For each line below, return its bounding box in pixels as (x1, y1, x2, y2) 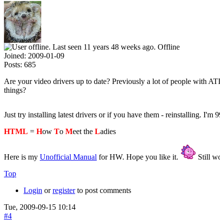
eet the (73, 127, 95, 136)
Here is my (4, 152, 40, 161)
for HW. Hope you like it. (97, 152, 180, 161)
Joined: (4, 51, 26, 60)
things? (4, 85, 26, 94)
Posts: (4, 60, 22, 69)
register (53, 186, 75, 194)
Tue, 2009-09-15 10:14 (4, 202, 76, 211)
